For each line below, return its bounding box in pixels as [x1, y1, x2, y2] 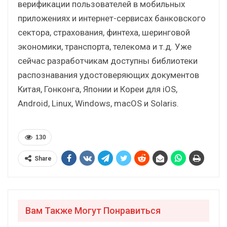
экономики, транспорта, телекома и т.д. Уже [18, 41, 192, 52]
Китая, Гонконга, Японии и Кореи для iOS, [18, 84, 177, 94]
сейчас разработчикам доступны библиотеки [18, 55, 198, 66]
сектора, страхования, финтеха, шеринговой [18, 27, 190, 37]
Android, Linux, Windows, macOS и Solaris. [18, 98, 179, 108]
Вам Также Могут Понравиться [25, 205, 161, 216]
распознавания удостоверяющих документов [18, 69, 199, 80]
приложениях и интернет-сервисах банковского [18, 13, 206, 23]
